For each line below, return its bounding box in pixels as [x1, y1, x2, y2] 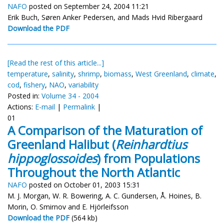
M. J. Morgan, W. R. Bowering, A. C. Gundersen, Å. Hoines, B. [7, 190, 201, 200]
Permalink [63, 101, 95, 111]
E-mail [35, 101, 55, 111]
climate [191, 68, 214, 78]
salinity [52, 68, 74, 78]
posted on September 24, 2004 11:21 [27, 1, 149, 11]
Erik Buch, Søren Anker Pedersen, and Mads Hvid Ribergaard [7, 12, 202, 22]
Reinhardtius [115, 135, 187, 152]
